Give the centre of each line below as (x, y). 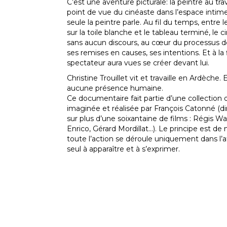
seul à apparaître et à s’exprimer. (123, 149)
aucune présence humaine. (115, 88)
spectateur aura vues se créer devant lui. (138, 63)
